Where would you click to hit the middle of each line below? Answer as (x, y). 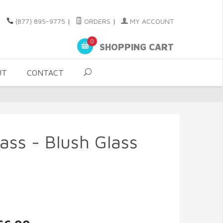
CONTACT (45, 73)
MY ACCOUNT (151, 21)
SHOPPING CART (135, 47)
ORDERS (96, 21)
